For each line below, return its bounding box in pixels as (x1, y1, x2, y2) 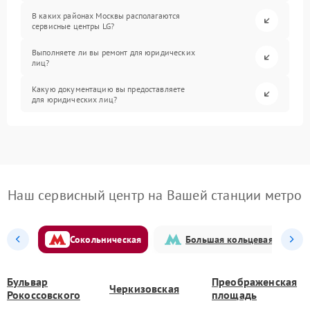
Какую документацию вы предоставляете (32, 83, 185, 94)
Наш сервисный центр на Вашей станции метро (8, 186, 302, 204)
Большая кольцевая (185, 232, 273, 246)
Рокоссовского (7, 288, 80, 302)
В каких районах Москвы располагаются (32, 10, 181, 21)
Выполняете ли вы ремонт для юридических (32, 46, 195, 57)
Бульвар (7, 275, 48, 289)
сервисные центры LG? (32, 20, 115, 31)
